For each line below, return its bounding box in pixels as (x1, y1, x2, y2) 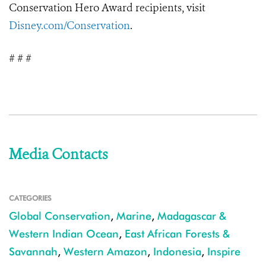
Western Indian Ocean (9, 227, 119, 240)
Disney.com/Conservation (9, 18, 130, 33)
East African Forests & (125, 227, 230, 240)
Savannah (9, 245, 58, 258)
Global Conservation (9, 210, 110, 223)
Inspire (207, 245, 240, 258)
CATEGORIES (9, 194, 52, 203)
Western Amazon (64, 245, 147, 258)
